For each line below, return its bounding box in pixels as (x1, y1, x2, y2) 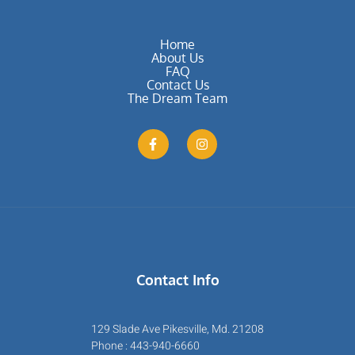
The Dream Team (128, 90, 227, 106)
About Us (151, 49, 204, 66)
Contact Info (136, 271, 219, 289)
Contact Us (146, 76, 209, 93)
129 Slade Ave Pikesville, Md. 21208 (91, 321, 264, 338)
